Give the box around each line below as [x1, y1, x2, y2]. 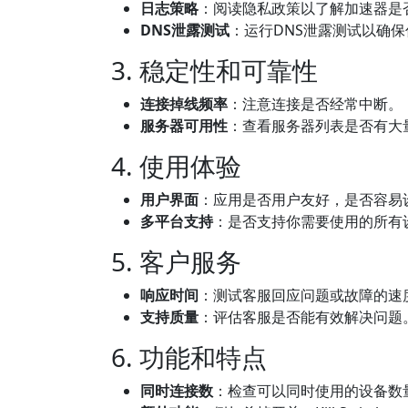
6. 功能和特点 [111, 340, 267, 374]
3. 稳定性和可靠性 [111, 53, 318, 87]
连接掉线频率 [140, 94, 228, 114]
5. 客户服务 [111, 244, 241, 279]
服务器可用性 [140, 116, 228, 136]
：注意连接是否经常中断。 [228, 94, 403, 114]
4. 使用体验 [111, 148, 241, 183]
